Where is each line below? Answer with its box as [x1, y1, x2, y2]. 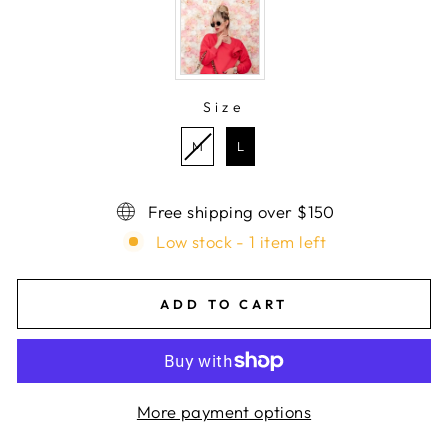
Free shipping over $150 [148, 200, 335, 222]
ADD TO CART [160, 295, 288, 312]
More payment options [136, 400, 312, 422]
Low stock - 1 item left [156, 230, 327, 252]
